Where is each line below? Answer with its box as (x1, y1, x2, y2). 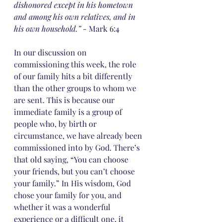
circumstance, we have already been (14, 130, 144, 141)
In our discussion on (14, 47, 89, 57)
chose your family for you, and (14, 190, 123, 200)
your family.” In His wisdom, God (14, 178, 133, 188)
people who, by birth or (14, 118, 99, 129)
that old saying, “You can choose (14, 154, 130, 165)
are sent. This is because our (14, 95, 116, 105)
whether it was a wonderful (14, 202, 112, 212)
